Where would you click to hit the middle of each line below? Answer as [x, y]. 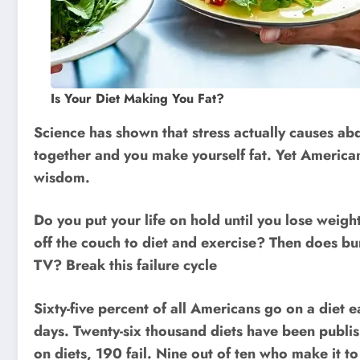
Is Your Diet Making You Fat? [137, 98]
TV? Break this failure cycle [125, 266]
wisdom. [62, 177]
